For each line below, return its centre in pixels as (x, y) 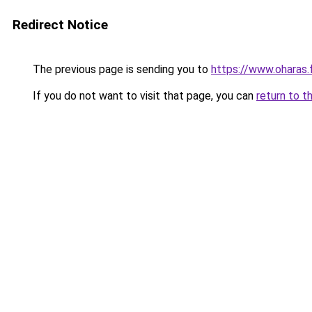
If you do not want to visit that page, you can (143, 96)
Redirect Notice (60, 25)
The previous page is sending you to (120, 69)
